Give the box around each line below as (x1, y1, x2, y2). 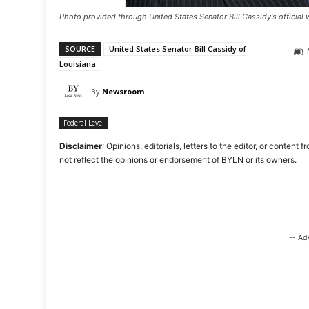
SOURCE (65, 43, 95, 54)
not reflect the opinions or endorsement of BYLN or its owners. (59, 154, 297, 165)
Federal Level (63, 118, 104, 128)
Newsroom (102, 86, 144, 97)
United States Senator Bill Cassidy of (109, 43, 246, 54)
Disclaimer (59, 141, 102, 151)
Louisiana (59, 59, 96, 69)
